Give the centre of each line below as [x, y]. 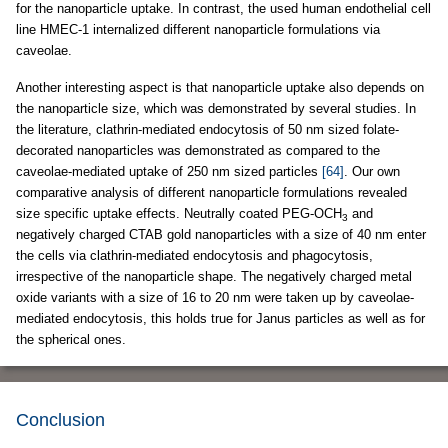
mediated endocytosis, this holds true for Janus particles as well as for [220, 319]
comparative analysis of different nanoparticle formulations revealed [211, 193]
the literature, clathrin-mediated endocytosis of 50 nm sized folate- [207, 130]
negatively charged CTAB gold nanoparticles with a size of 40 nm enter [221, 235]
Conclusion [60, 420]
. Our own [372, 172]
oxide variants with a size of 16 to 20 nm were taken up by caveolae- [215, 298]
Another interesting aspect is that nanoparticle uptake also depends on [220, 88]
